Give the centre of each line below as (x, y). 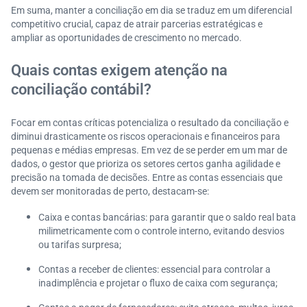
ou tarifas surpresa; (80, 245)
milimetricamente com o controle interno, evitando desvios (161, 231)
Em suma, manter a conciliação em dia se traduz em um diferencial (151, 10)
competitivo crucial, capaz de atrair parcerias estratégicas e (137, 24)
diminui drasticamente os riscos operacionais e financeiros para (146, 136)
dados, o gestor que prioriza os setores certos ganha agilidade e (146, 164)
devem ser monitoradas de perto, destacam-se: (110, 191)
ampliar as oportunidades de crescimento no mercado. (126, 38)
